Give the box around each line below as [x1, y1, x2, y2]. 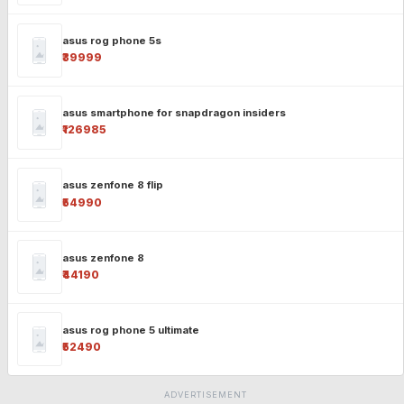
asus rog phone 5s [61, 34, 161, 48]
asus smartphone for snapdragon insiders [61, 106, 286, 120]
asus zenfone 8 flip [61, 179, 163, 192]
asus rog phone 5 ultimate [61, 323, 199, 336]
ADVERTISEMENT [164, 390, 247, 400]
